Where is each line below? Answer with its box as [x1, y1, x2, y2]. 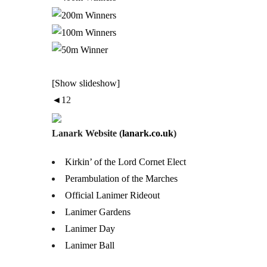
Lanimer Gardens [65, 207, 131, 218]
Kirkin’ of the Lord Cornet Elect [65, 157, 186, 167]
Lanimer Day [65, 223, 115, 234]
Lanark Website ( [52, 128, 122, 139]
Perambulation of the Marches [65, 173, 178, 184]
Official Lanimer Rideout [65, 190, 160, 201]
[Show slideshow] [52, 78, 120, 89]
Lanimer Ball [65, 240, 114, 251]
